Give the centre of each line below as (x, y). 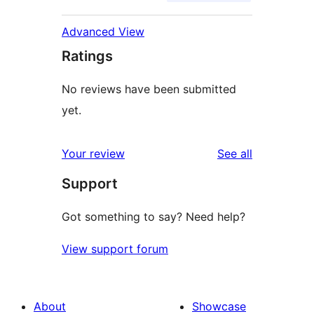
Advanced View (103, 32)
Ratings (87, 56)
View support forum (115, 249)
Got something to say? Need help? (153, 217)
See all (235, 154)
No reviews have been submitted (149, 89)
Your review (93, 154)
